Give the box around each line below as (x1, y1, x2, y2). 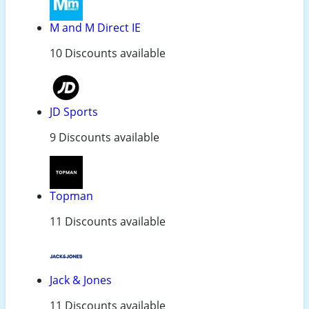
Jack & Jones (50, 272, 112, 288)
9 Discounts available (50, 130, 159, 146)
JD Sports (50, 104, 98, 120)
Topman (50, 188, 93, 204)
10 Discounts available (50, 46, 166, 61)
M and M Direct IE (50, 20, 141, 36)
